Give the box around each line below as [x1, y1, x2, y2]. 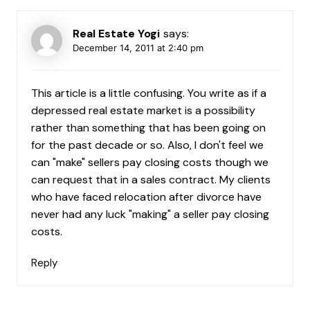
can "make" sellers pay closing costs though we [30, 155, 268, 170]
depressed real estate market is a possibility [30, 103, 255, 118]
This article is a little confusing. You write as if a [30, 86, 266, 101]
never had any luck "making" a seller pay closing [30, 207, 269, 222]
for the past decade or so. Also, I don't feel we [30, 138, 264, 153]
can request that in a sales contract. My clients [30, 172, 271, 188]
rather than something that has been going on [30, 120, 266, 136]
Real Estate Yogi [72, 26, 160, 42]
